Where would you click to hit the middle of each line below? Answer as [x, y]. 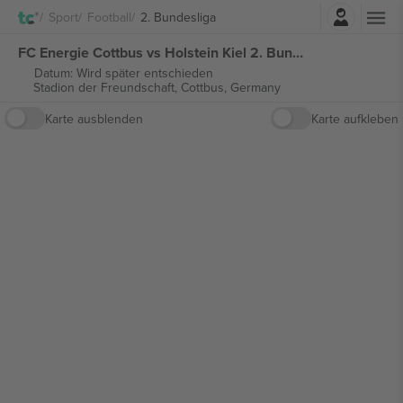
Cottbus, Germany [230, 87]
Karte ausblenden [94, 118]
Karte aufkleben [355, 118]
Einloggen [251, 12]
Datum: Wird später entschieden [123, 73]
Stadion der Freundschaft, [107, 87]
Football [109, 17]
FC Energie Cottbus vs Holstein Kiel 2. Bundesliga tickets [298, 52]
